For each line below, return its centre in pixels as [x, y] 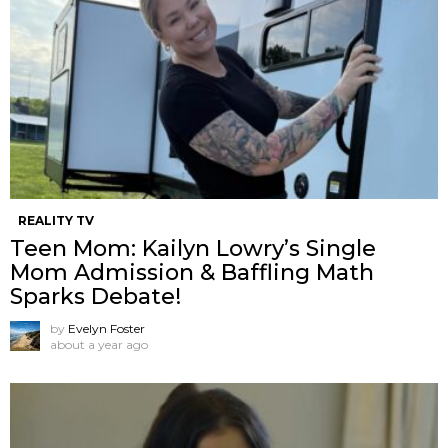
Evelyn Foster [106, 328]
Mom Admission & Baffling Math [192, 272]
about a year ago [99, 344]
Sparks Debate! [95, 296]
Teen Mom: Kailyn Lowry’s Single [193, 248]
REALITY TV [56, 220]
